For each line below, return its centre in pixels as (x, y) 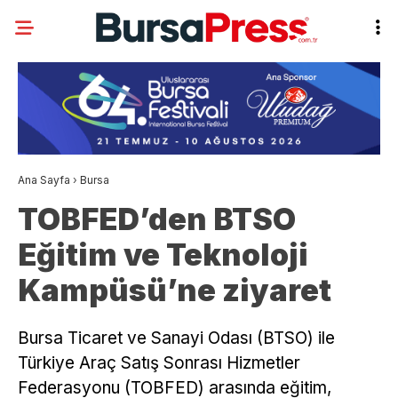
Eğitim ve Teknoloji (163, 255)
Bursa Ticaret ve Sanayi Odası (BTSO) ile (176, 338)
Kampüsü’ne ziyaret (175, 291)
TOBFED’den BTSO (157, 219)
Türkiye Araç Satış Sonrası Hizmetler (159, 363)
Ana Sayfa (44, 180)
